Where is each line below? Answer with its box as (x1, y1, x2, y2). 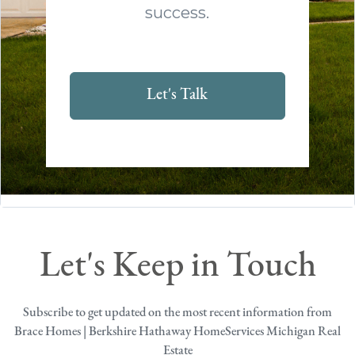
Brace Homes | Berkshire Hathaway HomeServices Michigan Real (14, 325, 341, 338)
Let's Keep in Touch (39, 249, 316, 284)
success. (145, 2, 210, 22)
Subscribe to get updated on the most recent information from (23, 306, 332, 319)
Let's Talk (147, 86, 208, 103)
